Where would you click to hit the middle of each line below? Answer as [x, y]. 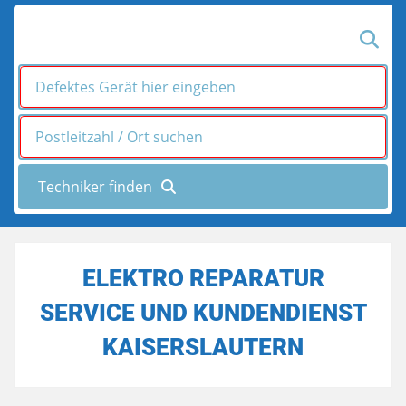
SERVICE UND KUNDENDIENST [203, 313]
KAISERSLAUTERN [203, 347]
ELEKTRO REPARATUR [203, 278]
